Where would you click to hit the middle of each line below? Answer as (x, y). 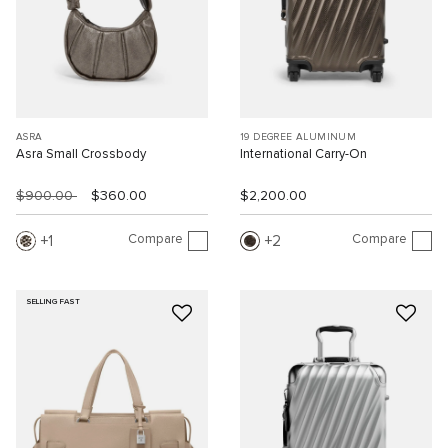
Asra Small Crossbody (81, 154)
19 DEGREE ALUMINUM (298, 136)
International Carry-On (303, 154)
